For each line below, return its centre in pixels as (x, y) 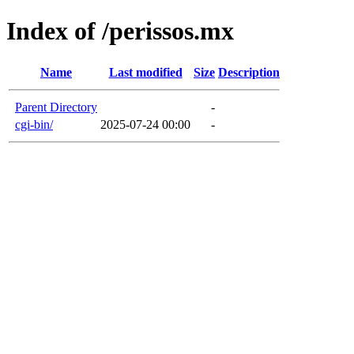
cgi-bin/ (34, 124)
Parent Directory (56, 107)
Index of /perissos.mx (120, 31)
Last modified (145, 72)
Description (249, 72)
